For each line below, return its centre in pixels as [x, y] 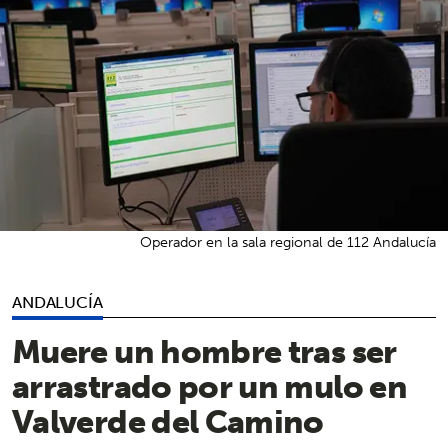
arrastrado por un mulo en [209, 385]
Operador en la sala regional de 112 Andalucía [288, 241]
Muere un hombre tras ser [204, 350]
